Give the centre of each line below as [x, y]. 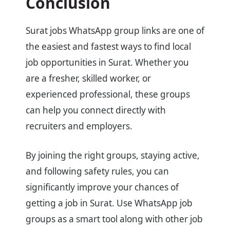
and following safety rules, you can [97, 171]
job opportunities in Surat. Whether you [107, 63]
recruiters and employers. [79, 126]
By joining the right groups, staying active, [113, 155]
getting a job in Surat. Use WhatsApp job [109, 203]
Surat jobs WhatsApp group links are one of [115, 31]
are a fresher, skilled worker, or [88, 79]
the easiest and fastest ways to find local [108, 47]
